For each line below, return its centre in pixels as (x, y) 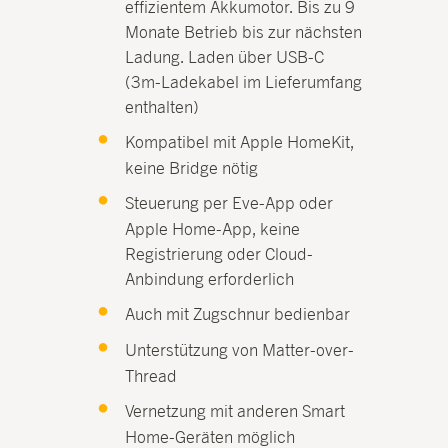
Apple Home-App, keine (213, 228)
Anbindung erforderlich (210, 278)
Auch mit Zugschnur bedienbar (238, 313)
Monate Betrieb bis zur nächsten (244, 31)
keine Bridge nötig (192, 167)
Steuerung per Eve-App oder (229, 202)
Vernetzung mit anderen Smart (235, 410)
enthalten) (162, 106)
